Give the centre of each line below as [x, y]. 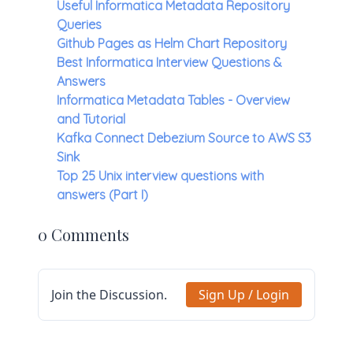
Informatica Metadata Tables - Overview [173, 100]
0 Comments [84, 235]
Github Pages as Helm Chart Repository [172, 44]
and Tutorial [91, 119]
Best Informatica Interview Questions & [169, 63]
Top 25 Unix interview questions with [160, 176]
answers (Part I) [102, 195]
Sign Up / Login [244, 295]
